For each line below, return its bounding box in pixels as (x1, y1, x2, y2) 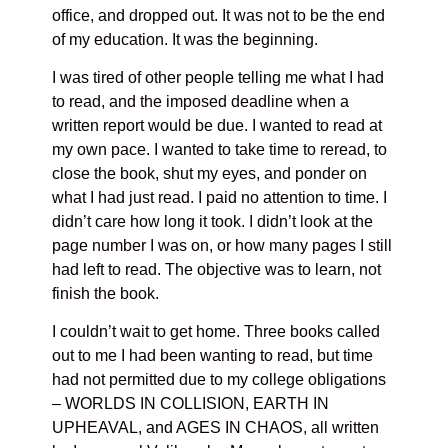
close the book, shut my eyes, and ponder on (52, 165, 368, 183)
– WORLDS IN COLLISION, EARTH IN (52, 395, 330, 413)
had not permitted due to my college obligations (52, 371, 387, 389)
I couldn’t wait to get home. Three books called (52, 323, 381, 341)
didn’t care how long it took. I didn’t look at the (52, 213, 374, 231)
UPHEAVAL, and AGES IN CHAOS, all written (52, 419, 380, 437)
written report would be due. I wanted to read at (52, 117, 383, 135)
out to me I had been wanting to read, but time (52, 347, 374, 365)
